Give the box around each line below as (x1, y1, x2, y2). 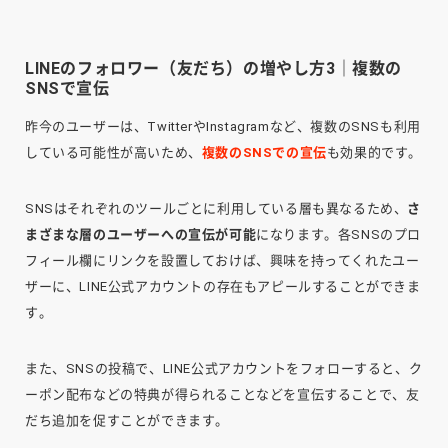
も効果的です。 (326, 145, 423, 161)
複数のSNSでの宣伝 (201, 145, 327, 161)
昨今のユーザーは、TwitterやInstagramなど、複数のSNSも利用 (25, 119, 421, 135)
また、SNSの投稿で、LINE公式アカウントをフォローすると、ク (25, 361, 423, 377)
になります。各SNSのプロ (256, 227, 422, 243)
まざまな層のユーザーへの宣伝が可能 (25, 227, 257, 243)
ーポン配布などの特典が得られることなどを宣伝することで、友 (25, 387, 420, 403)
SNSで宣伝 (25, 79, 110, 99)
